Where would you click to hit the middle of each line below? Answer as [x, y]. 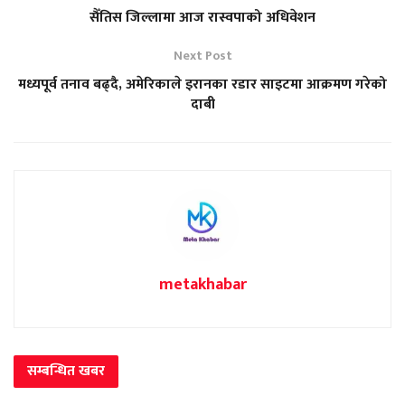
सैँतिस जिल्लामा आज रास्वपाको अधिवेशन [202, 17]
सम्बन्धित [53, 371]
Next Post [202, 55]
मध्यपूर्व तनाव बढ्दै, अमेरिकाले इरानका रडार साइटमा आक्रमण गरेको [202, 84]
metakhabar [202, 284]
